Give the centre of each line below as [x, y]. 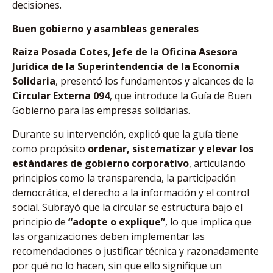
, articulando [217, 163]
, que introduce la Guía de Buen [181, 96]
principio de [40, 222]
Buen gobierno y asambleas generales [105, 28]
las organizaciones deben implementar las [108, 236]
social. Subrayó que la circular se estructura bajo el [127, 207]
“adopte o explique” [117, 222]
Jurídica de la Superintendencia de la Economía [126, 67]
